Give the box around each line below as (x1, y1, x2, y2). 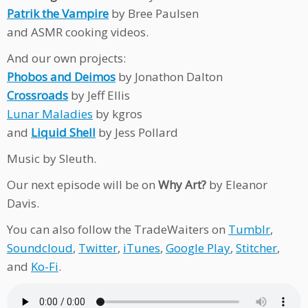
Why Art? (158, 177, 206, 193)
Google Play (166, 240, 230, 256)
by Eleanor (206, 177, 267, 193)
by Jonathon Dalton (115, 69, 223, 85)
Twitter (78, 240, 118, 256)
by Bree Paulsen (109, 5, 199, 22)
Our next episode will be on (7, 177, 158, 193)
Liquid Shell (31, 124, 96, 141)
